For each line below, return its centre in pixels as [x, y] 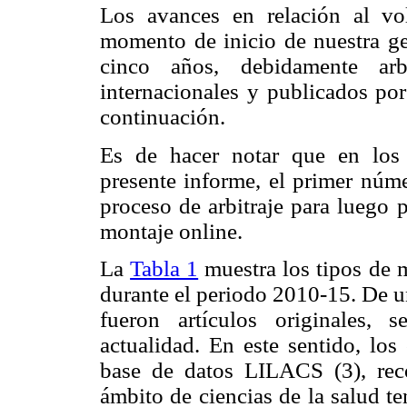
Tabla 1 [164, 268]
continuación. [163, 117]
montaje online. [171, 231]
